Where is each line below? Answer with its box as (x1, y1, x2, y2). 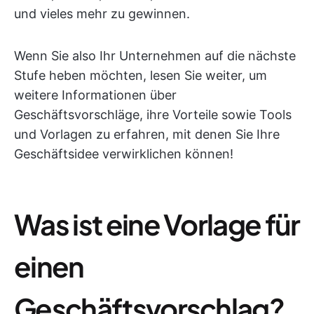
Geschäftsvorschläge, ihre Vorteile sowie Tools (14, 107, 292, 122)
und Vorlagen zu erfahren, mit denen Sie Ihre (14, 127, 280, 142)
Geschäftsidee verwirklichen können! (14, 146, 233, 161)
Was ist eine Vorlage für (14, 206, 300, 242)
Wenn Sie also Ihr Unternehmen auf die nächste (14, 48, 296, 63)
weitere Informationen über (14, 88, 177, 102)
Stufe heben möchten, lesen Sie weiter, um (14, 68, 267, 83)
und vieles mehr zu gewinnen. (14, 6, 190, 21)
